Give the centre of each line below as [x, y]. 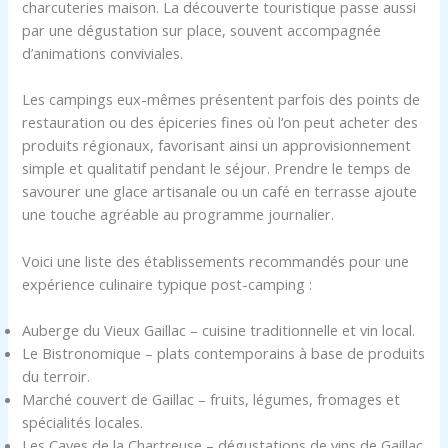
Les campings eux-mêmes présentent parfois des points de [221, 99]
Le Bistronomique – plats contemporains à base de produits [224, 352]
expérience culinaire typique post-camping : [167, 283]
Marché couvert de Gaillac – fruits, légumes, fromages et [211, 398]
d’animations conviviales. [103, 52]
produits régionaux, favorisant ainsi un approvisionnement [217, 145]
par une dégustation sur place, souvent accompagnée [202, 29]
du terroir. [56, 375]
